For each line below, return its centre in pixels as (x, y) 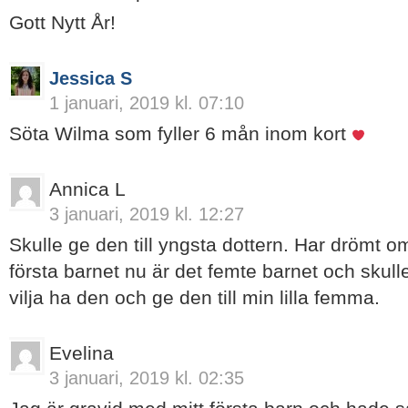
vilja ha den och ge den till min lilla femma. (194, 298)
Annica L (87, 189)
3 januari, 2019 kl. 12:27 (147, 214)
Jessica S (91, 79)
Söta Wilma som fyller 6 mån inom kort (180, 134)
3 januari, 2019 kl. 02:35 (147, 378)
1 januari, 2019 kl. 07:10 (147, 103)
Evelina (82, 353)
